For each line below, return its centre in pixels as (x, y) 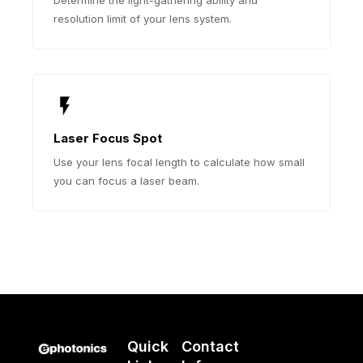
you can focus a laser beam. (126, 180)
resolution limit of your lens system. (143, 18)
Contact (210, 347)
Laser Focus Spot (108, 138)
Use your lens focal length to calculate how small (179, 162)
